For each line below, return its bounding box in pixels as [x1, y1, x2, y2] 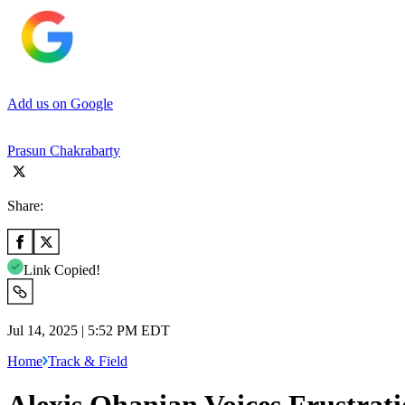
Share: [7, 197, 43, 213]
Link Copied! [24, 261, 100, 278]
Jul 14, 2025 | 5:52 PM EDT [7, 322, 170, 338]
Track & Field [48, 353, 127, 369]
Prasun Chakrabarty [7, 142, 120, 158]
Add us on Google [7, 95, 113, 111]
